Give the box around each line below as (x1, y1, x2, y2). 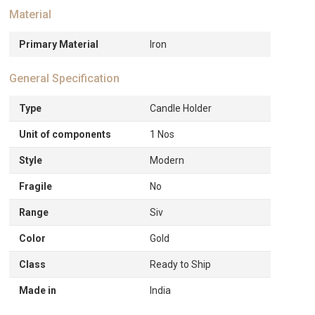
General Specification (9, 72, 120, 85)
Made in (19, 285, 57, 296)
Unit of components (19, 129, 112, 140)
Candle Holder (150, 103, 212, 114)
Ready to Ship (150, 259, 212, 270)
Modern (150, 155, 185, 166)
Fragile (19, 181, 53, 192)
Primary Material (19, 39, 99, 50)
